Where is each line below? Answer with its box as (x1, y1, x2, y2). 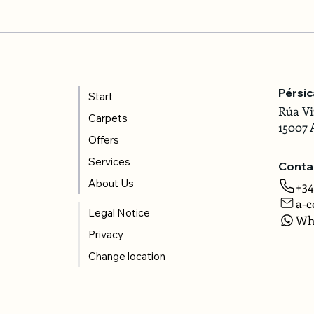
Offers (88, 132, 119, 146)
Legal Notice (88, 205, 150, 219)
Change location (88, 249, 165, 263)
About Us (88, 176, 134, 190)
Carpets (88, 111, 128, 125)
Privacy (88, 227, 123, 241)
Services (88, 154, 130, 168)
